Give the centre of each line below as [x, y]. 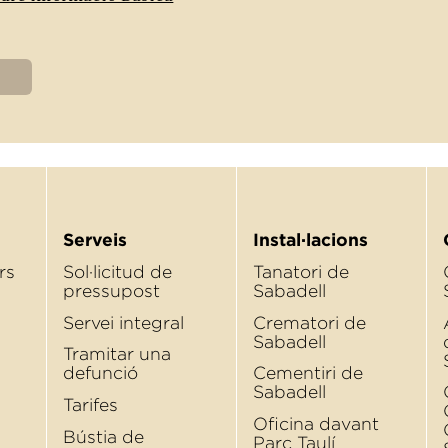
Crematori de [309, 322]
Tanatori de [301, 271]
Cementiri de [308, 373]
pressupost [111, 290]
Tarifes [90, 405]
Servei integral [123, 322]
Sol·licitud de [117, 271]
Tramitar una [117, 354]
